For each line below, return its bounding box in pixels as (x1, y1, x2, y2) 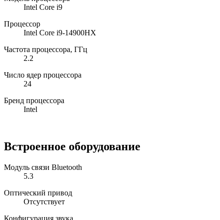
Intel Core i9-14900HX (24, 28, 96, 37)
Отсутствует (24, 197, 65, 206)
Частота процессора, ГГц (4, 45, 87, 54)
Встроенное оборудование (4, 140, 140, 153)
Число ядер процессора (4, 70, 82, 79)
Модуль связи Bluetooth (4, 163, 82, 172)
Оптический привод (4, 189, 72, 197)
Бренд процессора (4, 96, 64, 105)
